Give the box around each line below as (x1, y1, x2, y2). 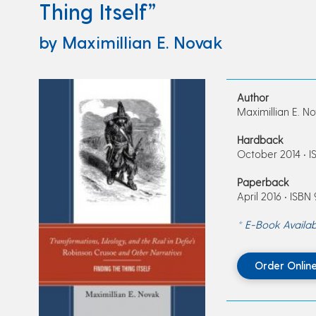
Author (236, 90, 269, 104)
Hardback (236, 133, 284, 146)
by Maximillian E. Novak (38, 31, 223, 52)
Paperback (236, 175, 289, 188)
